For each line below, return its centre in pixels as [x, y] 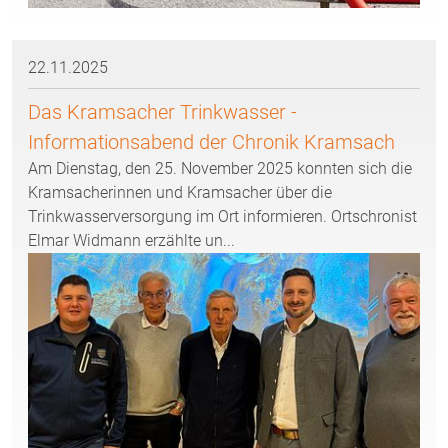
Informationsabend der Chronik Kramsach [211, 142]
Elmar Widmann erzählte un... [131, 241]
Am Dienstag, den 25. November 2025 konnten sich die [220, 169]
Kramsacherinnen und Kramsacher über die [180, 193]
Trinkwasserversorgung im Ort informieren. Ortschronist [222, 217]
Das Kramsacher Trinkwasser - [162, 112]
